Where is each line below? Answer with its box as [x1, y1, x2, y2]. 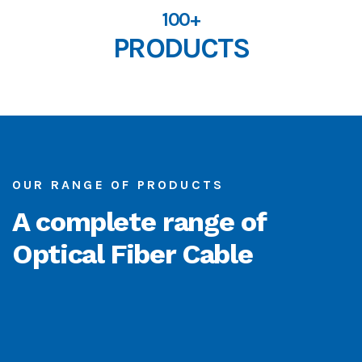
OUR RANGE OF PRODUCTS [12, 177, 225, 193]
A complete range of [12, 204, 266, 238]
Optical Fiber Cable [12, 237, 253, 270]
